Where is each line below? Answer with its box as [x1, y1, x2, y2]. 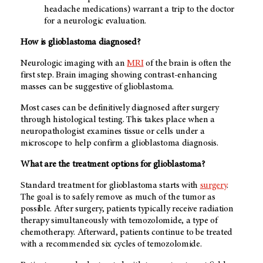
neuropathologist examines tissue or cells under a [21, 127, 205, 137]
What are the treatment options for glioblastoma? [21, 160, 205, 170]
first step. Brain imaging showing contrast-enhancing [21, 70, 217, 80]
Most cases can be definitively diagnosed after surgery [21, 103, 219, 113]
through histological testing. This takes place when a [21, 115, 215, 125]
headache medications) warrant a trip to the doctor [44, 5, 234, 15]
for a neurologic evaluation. [44, 16, 147, 26]
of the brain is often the [143, 59, 232, 69]
